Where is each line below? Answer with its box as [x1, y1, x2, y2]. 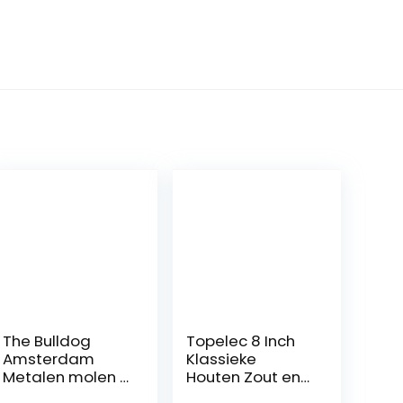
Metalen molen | [3, 366, 125, 389]
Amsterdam [3, 348, 95, 371]
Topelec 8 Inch [186, 330, 296, 353]
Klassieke [186, 348, 257, 371]
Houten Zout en [186, 366, 301, 389]
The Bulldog [3, 330, 92, 353]
